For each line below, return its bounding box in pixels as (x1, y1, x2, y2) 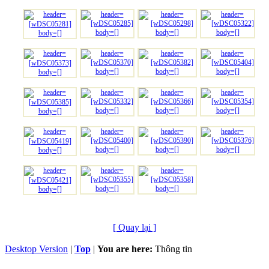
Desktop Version (5, 243, 68, 254)
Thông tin (155, 243, 192, 254)
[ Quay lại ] (113, 222, 156, 232)
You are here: (97, 243, 153, 254)
